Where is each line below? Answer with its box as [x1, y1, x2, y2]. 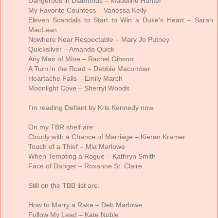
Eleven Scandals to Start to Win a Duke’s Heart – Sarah [28, 16, 213, 24]
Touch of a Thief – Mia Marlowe [28, 143, 125, 151]
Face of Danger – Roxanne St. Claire [28, 162, 142, 170]
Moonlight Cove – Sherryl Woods [28, 84, 129, 92]
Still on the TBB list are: [28, 182, 100, 190]
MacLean [28, 26, 57, 34]
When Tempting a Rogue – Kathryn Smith [28, 152, 156, 161]
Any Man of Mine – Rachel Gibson [28, 55, 133, 63]
